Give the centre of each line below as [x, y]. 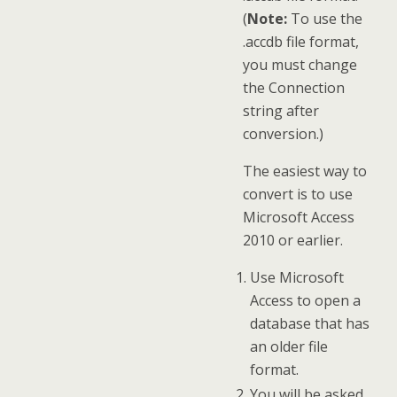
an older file [288, 346]
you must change [300, 65]
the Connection [294, 88]
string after [281, 111]
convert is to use [298, 194]
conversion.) [283, 134]
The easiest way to [305, 171]
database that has [309, 323]
